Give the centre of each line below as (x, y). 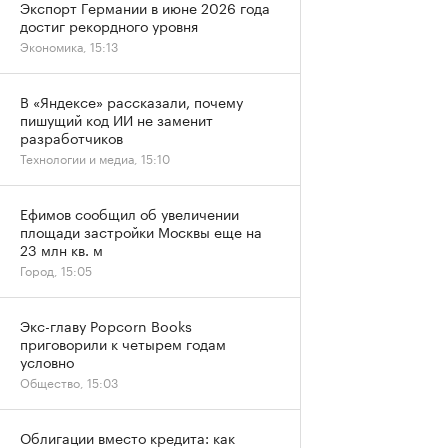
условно (47, 361)
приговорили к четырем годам (123, 343)
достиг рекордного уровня (109, 25)
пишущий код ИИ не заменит (116, 119)
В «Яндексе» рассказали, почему (131, 101)
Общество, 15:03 (69, 381)
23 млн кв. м (61, 249)
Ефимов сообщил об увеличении (129, 213)
